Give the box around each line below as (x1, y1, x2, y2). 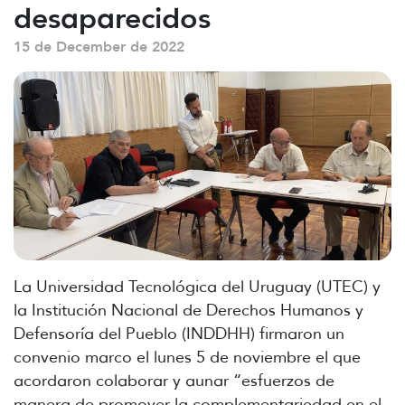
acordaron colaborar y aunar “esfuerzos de (14, 370, 334, 391)
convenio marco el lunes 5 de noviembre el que (14, 346, 361, 367)
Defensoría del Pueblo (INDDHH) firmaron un (14, 323, 344, 344)
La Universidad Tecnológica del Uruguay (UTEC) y (14, 276, 381, 297)
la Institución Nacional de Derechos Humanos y (14, 299, 363, 320)
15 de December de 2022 (14, 36, 184, 55)
